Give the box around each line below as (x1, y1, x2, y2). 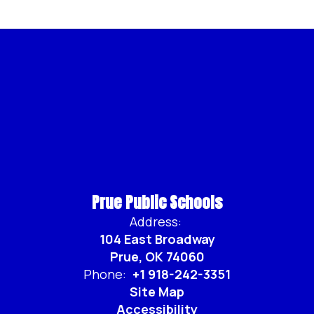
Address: (129, 213, 182, 230)
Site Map (130, 283, 184, 300)
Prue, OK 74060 (109, 248, 205, 265)
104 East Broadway (99, 231, 215, 247)
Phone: (83, 266, 126, 282)
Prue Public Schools (92, 191, 222, 214)
